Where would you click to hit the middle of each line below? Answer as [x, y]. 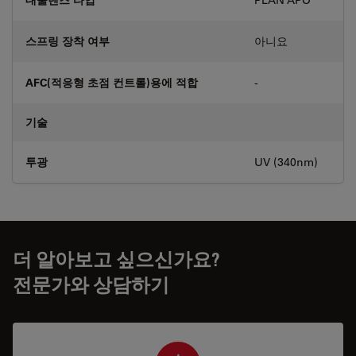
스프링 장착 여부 [68, 41]
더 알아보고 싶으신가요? [116, 258]
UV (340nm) [286, 162]
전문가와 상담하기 [91, 284]
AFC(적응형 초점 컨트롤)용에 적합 [112, 82]
